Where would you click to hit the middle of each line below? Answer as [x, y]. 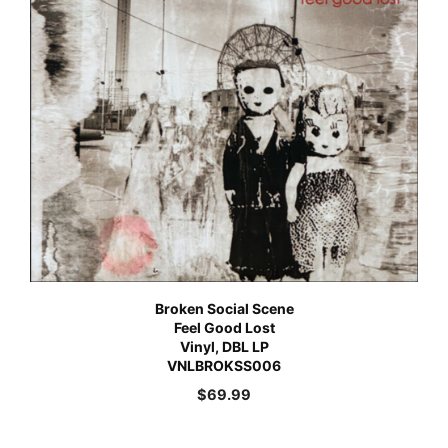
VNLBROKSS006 [224, 366]
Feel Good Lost [224, 328]
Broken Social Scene [224, 309]
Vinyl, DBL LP [224, 347]
